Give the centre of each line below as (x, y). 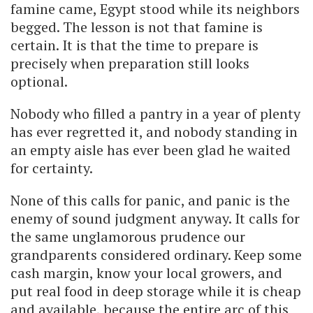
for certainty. (52, 168)
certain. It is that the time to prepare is (134, 45)
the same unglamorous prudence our (128, 237)
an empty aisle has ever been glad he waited (151, 150)
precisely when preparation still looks (130, 64)
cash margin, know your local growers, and (146, 273)
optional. (39, 82)
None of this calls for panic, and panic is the (150, 201)
